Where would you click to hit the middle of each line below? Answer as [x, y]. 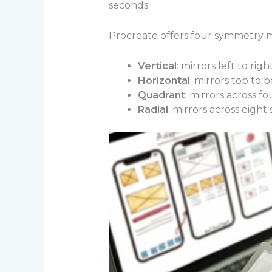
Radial [153, 109]
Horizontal [164, 80]
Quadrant [161, 95]
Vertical [157, 66]
